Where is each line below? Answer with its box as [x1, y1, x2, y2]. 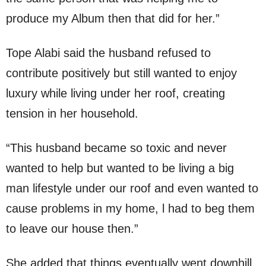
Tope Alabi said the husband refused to [6, 46, 211, 60]
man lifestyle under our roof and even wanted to [6, 182, 258, 195]
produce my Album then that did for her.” [6, 12, 220, 26]
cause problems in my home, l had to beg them [6, 202, 255, 216]
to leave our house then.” [6, 222, 138, 236]
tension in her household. [6, 107, 138, 121]
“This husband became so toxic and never [6, 141, 227, 155]
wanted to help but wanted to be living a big [6, 161, 234, 175]
